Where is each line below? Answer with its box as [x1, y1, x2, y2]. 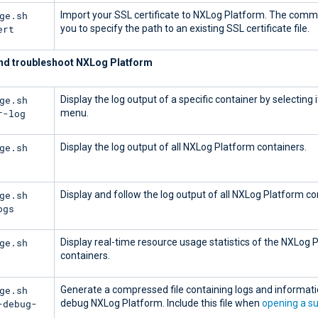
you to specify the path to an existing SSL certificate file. [60, 23, 309, 35]
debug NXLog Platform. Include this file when [60, 297, 262, 309]
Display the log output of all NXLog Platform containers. [60, 141, 307, 153]
